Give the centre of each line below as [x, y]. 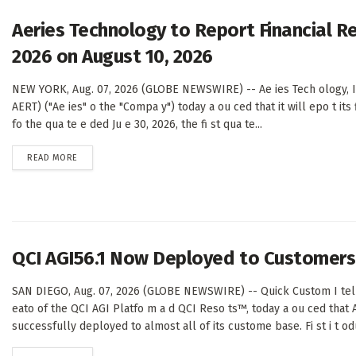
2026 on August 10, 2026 [112, 57]
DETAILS [93, 157]
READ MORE [52, 158]
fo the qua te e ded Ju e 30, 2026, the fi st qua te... [137, 125]
